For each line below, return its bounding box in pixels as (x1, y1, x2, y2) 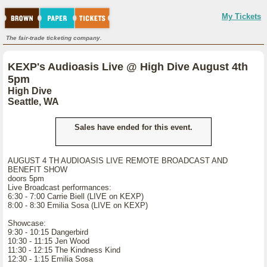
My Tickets (222, 12, 261, 21)
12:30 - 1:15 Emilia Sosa (8, 254, 93, 263)
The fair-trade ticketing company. (6, 35, 102, 41)
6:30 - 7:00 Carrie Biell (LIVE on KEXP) (8, 192, 148, 201)
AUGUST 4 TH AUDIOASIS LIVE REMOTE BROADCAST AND (8, 156, 228, 165)
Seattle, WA (8, 97, 59, 107)
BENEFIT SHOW (8, 165, 67, 174)
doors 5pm (8, 174, 44, 183)
